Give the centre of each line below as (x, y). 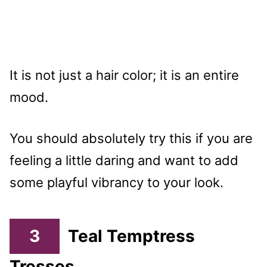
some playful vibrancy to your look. (117, 182)
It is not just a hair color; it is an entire (124, 75)
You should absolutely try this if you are (131, 138)
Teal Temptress (131, 236)
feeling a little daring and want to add (124, 160)
